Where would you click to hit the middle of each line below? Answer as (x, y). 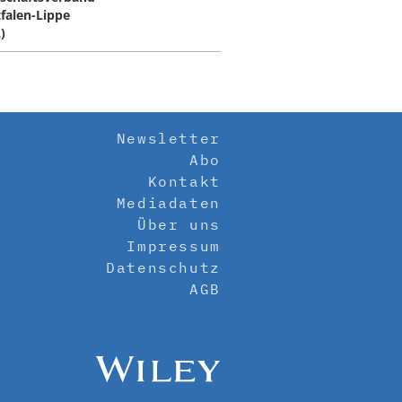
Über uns (179, 225)
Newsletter (168, 139)
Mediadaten (168, 203)
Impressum (174, 246)
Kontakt (184, 182)
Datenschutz (163, 268)
